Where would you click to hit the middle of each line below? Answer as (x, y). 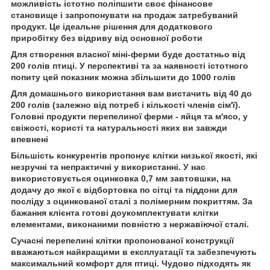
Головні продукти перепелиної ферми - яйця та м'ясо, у (129, 116)
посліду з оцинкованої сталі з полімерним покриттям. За (132, 201)
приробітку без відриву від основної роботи (107, 38)
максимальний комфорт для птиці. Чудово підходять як (131, 263)
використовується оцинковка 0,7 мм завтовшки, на (121, 178)
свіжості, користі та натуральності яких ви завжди (119, 127)
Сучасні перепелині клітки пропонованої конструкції (122, 240)
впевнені (30, 139)
